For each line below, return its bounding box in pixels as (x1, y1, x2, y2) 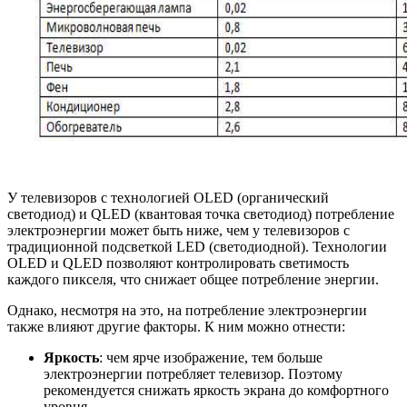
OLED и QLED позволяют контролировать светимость (7, 254, 349, 271)
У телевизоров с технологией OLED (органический (7, 189, 329, 205)
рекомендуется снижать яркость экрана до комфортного (44, 382, 389, 398)
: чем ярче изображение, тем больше (99, 349, 323, 365)
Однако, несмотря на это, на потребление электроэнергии (7, 302, 367, 318)
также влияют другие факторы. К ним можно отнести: (7, 318, 345, 334)
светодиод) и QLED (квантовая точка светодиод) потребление (7, 205, 394, 222)
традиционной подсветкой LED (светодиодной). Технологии (7, 238, 387, 254)
